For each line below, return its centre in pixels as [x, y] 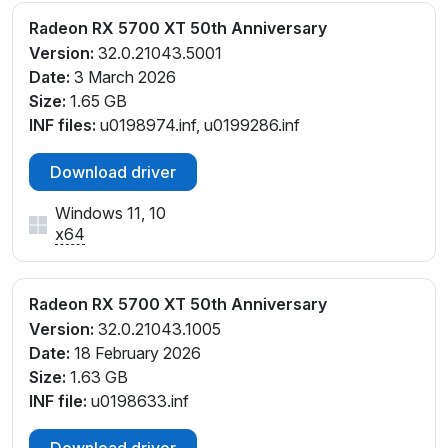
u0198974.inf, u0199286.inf [198, 124]
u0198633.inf [138, 400]
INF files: [62, 124]
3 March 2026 [123, 76]
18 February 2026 [135, 352]
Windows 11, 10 [110, 212]
